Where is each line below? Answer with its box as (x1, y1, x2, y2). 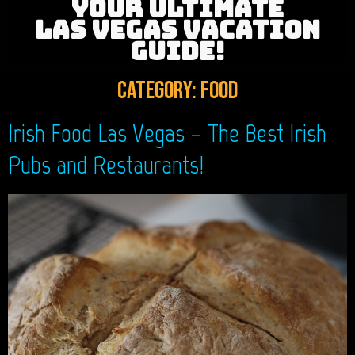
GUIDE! (130, 35, 225, 67)
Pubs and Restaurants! (8, 150, 204, 180)
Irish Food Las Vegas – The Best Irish (8, 118, 326, 148)
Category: (117, 76, 200, 105)
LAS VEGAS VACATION (35, 13, 320, 46)
